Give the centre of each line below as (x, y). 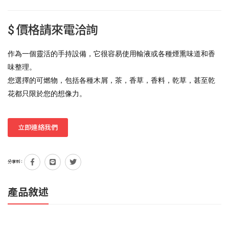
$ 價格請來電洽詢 (53, 30)
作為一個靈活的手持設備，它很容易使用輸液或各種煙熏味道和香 (111, 53)
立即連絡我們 (38, 127)
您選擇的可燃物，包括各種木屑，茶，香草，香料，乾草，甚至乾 (111, 80)
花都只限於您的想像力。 (47, 93)
